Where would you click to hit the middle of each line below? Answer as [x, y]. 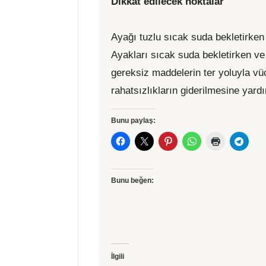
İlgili [118, 257]
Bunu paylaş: [133, 121]
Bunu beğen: [132, 181]
